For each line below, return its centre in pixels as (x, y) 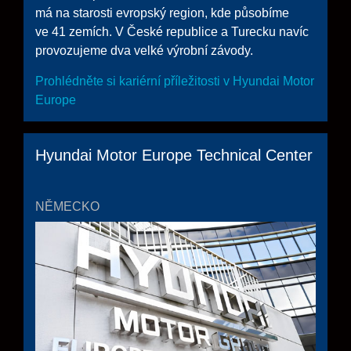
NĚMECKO (67, 206)
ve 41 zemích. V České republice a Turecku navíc (172, 31)
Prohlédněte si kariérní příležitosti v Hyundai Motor (175, 81)
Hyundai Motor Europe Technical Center (174, 155)
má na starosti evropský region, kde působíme (162, 13)
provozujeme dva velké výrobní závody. (144, 50)
